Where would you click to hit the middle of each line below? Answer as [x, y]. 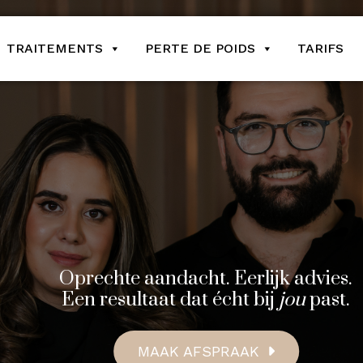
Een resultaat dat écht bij [171, 300]
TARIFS [320, 48]
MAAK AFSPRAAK [198, 351]
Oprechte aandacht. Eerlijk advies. [206, 279]
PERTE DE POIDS [200, 48]
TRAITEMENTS [55, 48]
